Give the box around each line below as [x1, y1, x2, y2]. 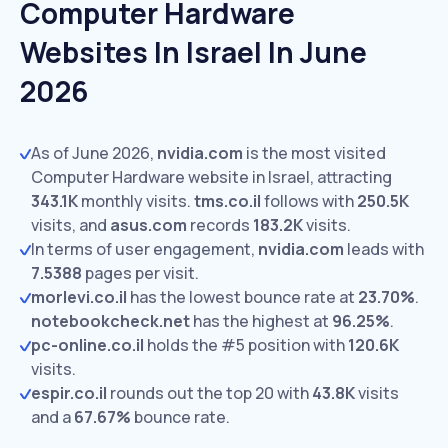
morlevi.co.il [31, 286, 127, 308]
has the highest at [190, 310, 332, 332]
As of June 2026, [31, 142, 157, 164]
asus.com [110, 214, 187, 236]
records [187, 214, 253, 236]
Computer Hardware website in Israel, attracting [31, 166, 392, 188]
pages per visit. [82, 262, 199, 284]
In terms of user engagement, [31, 238, 258, 260]
